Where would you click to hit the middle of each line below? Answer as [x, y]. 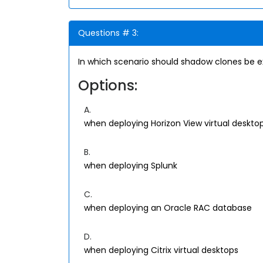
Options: [108, 85]
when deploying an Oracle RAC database [168, 208]
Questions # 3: [108, 33]
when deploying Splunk [131, 166]
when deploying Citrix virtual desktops [161, 250]
